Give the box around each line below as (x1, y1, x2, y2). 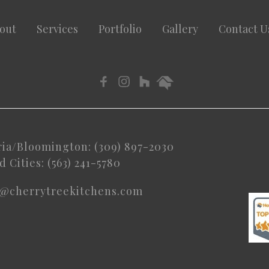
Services (37, 21, 78, 36)
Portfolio (98, 21, 142, 36)
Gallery (162, 21, 198, 36)
